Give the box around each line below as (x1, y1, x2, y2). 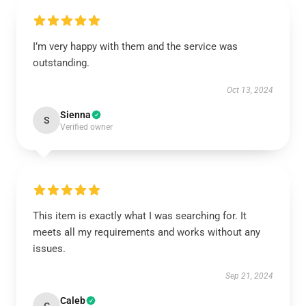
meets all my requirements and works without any (33, 226, 260, 238)
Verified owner (60, 122, 113, 132)
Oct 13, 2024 (227, 85, 273, 95)
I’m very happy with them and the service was (33, 40, 238, 53)
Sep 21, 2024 (225, 271, 273, 281)
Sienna (60, 109, 91, 120)
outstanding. (33, 57, 89, 69)
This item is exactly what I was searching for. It (33, 210, 247, 222)
